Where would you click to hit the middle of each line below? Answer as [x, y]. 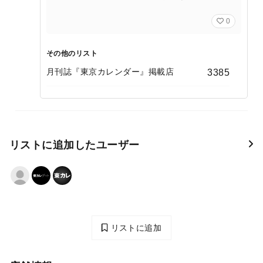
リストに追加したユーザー [75, 145]
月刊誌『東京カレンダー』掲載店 [110, 72]
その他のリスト [72, 54]
